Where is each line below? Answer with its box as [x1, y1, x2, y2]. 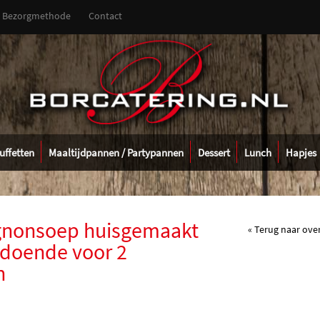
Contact [89, 9, 122, 22]
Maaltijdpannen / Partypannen [48, 146, 184, 159]
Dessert [197, 146, 230, 159]
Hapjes [285, 146, 316, 159]
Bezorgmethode [2, 9, 71, 22]
